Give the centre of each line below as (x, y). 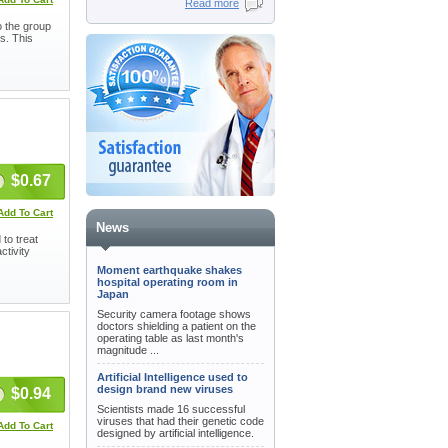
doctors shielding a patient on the (176, 326)
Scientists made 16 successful (171, 409)
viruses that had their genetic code (180, 421)
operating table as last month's (170, 338)
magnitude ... (128, 350)
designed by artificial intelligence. (175, 433)
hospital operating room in (167, 282)
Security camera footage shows (174, 314)
